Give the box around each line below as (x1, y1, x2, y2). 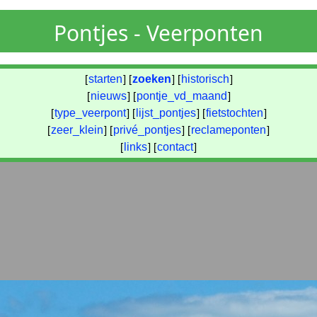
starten (88, 73, 122, 85)
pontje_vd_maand (136, 90, 227, 102)
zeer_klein (51, 124, 103, 136)
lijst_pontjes (135, 107, 196, 119)
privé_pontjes (113, 124, 181, 136)
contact (157, 141, 193, 153)
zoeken (132, 73, 171, 85)
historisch (180, 73, 229, 85)
